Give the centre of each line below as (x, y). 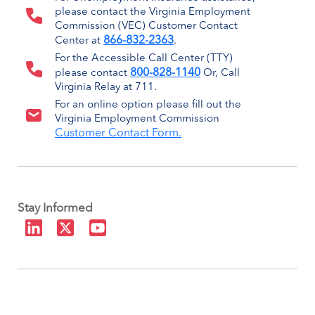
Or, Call (220, 73)
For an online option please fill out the (148, 105)
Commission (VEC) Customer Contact (147, 26)
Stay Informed (55, 208)
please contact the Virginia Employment (153, 12)
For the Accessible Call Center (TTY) (144, 58)
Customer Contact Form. (118, 133)
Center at (79, 41)
